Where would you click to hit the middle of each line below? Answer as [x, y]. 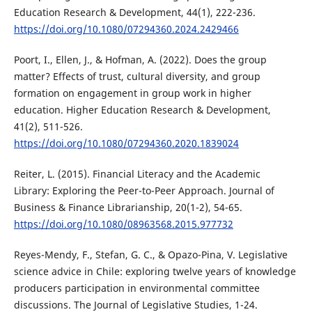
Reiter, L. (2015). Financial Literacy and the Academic [137, 173]
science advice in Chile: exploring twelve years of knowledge [155, 271]
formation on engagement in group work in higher [132, 93]
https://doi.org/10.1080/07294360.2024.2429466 [126, 29]
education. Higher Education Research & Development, [142, 109]
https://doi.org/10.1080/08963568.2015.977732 [123, 224]
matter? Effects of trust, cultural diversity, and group [137, 76]
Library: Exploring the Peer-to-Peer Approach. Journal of [144, 190]
